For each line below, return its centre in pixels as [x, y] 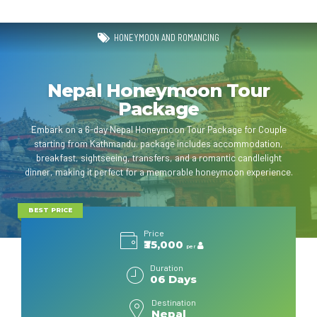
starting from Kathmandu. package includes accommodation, [87, 144]
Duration [167, 267]
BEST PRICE [50, 210]
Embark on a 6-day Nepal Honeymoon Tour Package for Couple [158, 129]
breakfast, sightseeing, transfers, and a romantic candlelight [158, 158]
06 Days [173, 279]
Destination [173, 302]
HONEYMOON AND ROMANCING [167, 38]
